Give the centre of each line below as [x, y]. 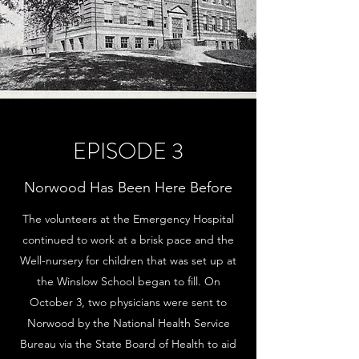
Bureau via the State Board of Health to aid [128, 344]
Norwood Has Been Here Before [128, 188]
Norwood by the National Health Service [128, 323]
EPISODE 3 [128, 151]
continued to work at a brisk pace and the [128, 240]
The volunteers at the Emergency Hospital [128, 219]
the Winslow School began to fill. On [128, 281]
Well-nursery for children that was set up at [128, 260]
